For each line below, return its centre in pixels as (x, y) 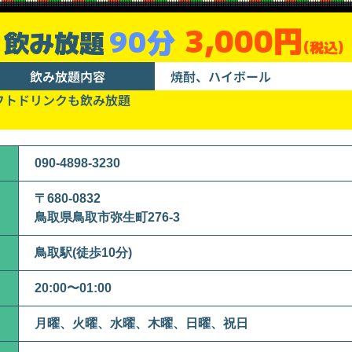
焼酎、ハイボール (221, 76)
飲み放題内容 (67, 76)
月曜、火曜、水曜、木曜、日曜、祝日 (141, 323)
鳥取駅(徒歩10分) (83, 252)
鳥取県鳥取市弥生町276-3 (107, 217)
